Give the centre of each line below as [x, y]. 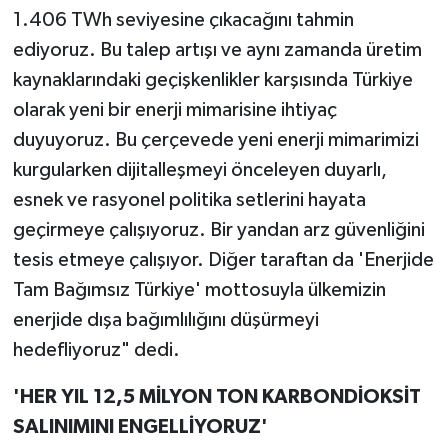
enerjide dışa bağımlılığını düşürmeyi [165, 319]
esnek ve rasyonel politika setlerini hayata [189, 199]
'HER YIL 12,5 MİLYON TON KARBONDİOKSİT [216, 396]
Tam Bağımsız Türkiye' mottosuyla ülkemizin [199, 289]
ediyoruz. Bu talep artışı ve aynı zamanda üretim [217, 49]
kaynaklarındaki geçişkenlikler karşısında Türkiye [212, 79]
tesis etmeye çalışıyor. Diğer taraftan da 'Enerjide [223, 259]
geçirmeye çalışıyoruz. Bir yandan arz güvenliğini [218, 229]
